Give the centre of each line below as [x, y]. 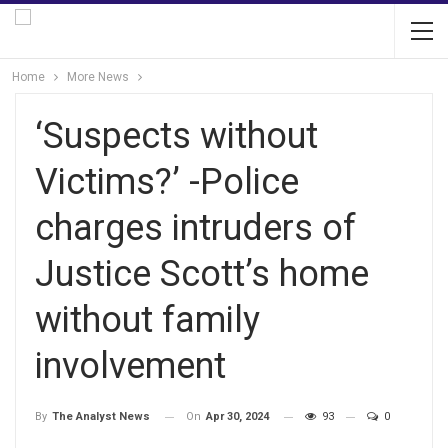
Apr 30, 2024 [237, 416]
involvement [130, 366]
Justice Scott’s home [202, 274]
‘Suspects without [176, 136]
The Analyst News [101, 417]
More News [98, 77]
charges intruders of [195, 228]
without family [147, 320]
